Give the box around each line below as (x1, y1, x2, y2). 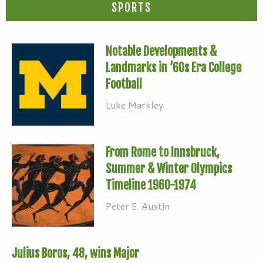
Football (106, 76, 142, 92)
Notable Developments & (106, 43, 217, 59)
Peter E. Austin (106, 198, 170, 213)
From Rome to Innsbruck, (106, 144, 220, 160)
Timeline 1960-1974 (106, 177, 196, 193)
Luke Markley (106, 97, 163, 112)
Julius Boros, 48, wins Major (12, 245, 139, 261)
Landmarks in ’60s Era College (106, 60, 241, 75)
